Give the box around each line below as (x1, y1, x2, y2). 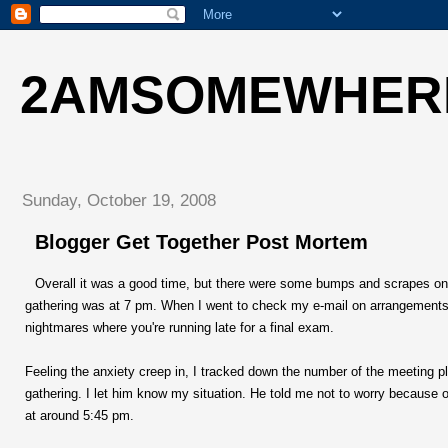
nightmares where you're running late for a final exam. (25, 319, 334, 335)
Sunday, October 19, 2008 (22, 190, 216, 210)
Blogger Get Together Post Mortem (35, 231, 368, 254)
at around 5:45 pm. (25, 407, 134, 423)
